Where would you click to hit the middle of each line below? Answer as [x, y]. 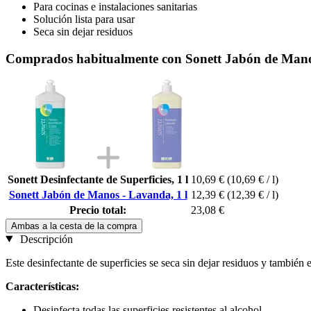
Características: [42, 286]
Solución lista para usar [84, 19]
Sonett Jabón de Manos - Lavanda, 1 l [98, 194]
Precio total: [98, 210]
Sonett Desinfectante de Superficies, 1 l [98, 179]
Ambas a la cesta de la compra [74, 226]
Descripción [45, 239]
